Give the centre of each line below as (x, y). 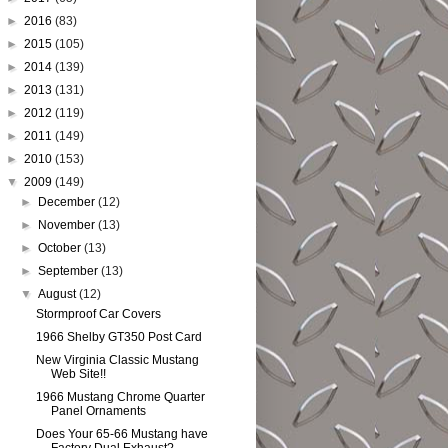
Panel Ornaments (98, 411)
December (68, 202)
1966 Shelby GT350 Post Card (118, 337)
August (59, 294)
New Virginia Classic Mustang (117, 360)
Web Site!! (78, 374)
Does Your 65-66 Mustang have (121, 434)
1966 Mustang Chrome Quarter (120, 397)
